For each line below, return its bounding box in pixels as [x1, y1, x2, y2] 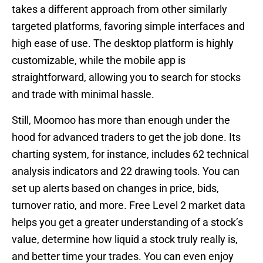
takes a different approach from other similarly [12, 2, 227, 15]
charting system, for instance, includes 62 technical [12, 147, 249, 160]
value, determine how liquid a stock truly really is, [12, 232, 238, 245]
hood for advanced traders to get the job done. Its [12, 130, 241, 143]
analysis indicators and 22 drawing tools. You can [12, 164, 240, 177]
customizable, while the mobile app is [12, 53, 186, 66]
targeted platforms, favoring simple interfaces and [12, 19, 245, 32]
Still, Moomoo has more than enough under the [12, 113, 230, 126]
